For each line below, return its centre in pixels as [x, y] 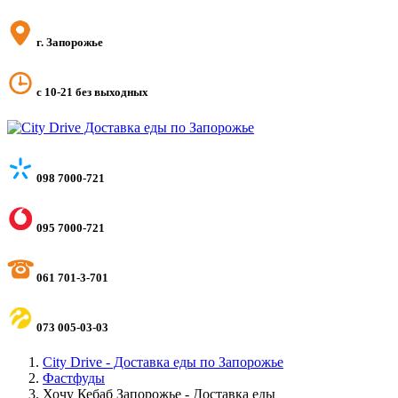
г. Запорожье [68, 43]
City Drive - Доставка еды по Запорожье [163, 362]
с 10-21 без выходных [91, 92]
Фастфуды [74, 378]
